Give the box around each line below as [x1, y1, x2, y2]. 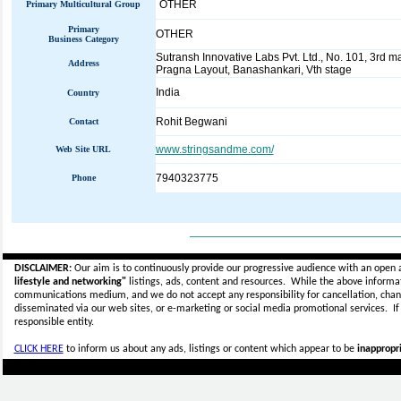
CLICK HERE [13, 344, 64, 354]
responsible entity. [13, 317, 94, 328]
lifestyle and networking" [13, 277, 126, 287]
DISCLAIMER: [13, 263, 72, 274]
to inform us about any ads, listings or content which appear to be [63, 344, 357, 354]
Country [67, 88, 99, 98]
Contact [68, 116, 98, 126]
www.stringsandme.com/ [155, 143, 274, 156]
